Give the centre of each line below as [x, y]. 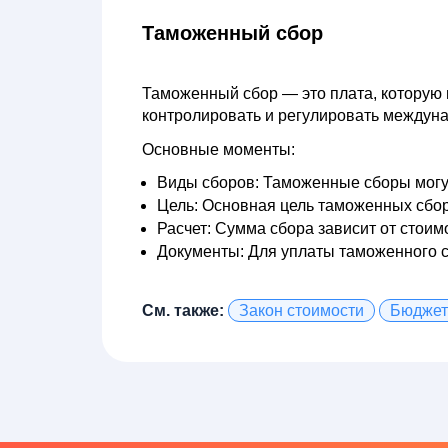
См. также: [183, 310]
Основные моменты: [218, 149]
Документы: [200, 251]
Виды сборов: [208, 182]
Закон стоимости [301, 310]
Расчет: [184, 228]
